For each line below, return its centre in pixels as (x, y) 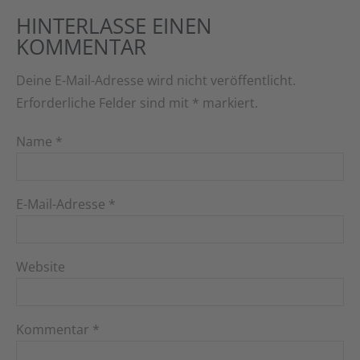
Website (41, 267)
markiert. (229, 103)
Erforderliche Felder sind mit (104, 103)
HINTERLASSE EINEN (114, 26)
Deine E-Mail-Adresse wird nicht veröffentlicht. (156, 81)
